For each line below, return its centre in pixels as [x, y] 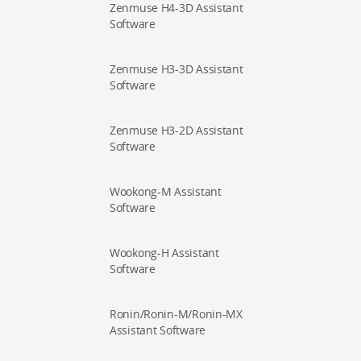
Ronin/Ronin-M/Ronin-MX [176, 314]
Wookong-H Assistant [164, 253]
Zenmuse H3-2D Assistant [176, 130]
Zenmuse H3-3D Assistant [176, 69]
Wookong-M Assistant [166, 191]
